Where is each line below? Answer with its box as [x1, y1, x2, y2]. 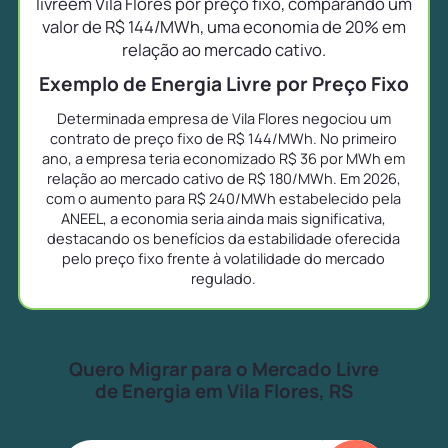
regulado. [191, 267, 257, 288]
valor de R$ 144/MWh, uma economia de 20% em [41, 14, 406, 38]
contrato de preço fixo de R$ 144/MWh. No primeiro [50, 127, 398, 148]
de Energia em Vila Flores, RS [95, 378, 353, 405]
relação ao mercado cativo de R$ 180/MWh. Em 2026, [46, 167, 401, 188]
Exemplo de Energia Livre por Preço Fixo [38, 70, 409, 97]
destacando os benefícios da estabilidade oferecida [47, 227, 401, 248]
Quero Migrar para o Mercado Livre [69, 356, 379, 383]
